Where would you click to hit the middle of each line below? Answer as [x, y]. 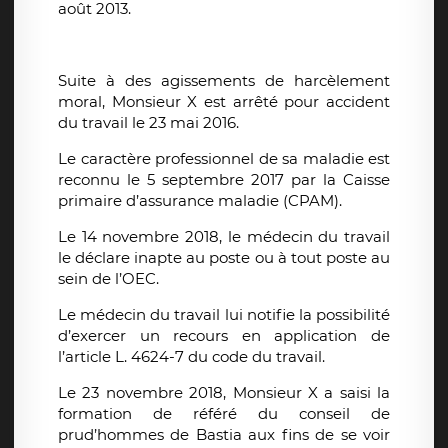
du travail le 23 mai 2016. [148, 123]
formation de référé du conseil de [224, 414]
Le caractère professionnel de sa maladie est [224, 159]
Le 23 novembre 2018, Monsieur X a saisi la [224, 393]
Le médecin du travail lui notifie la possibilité [224, 315]
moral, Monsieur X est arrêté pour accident [224, 102]
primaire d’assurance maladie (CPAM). [200, 201]
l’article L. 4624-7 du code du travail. [191, 357]
